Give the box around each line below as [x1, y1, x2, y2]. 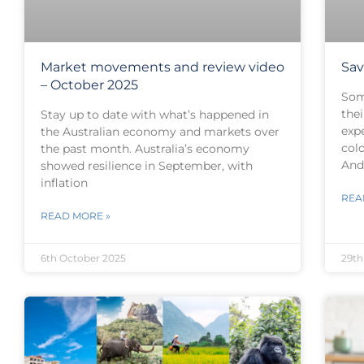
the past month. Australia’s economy [41, 141, 249, 156]
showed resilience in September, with [41, 158, 253, 173]
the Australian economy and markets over [41, 123, 279, 139]
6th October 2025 [41, 251, 126, 264]
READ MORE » [41, 209, 110, 222]
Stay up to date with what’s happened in [41, 106, 269, 122]
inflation [41, 175, 88, 190]
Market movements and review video [41, 58, 284, 75]
